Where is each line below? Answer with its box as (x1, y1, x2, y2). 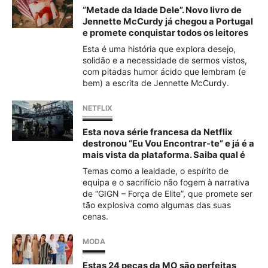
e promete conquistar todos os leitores (83, 28, 248, 38)
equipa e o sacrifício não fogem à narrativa (83, 177, 249, 187)
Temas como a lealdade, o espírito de (83, 166, 229, 176)
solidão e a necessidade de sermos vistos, (83, 55, 247, 65)
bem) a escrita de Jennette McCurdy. (83, 78, 229, 88)
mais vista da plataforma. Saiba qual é (83, 150, 245, 160)
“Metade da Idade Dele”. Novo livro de (83, 5, 242, 16)
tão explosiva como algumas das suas (83, 200, 231, 210)
